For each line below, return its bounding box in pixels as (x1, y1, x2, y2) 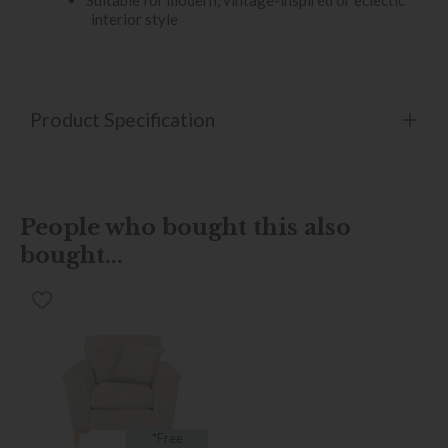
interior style (91, 9, 178, 28)
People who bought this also (20, 212, 351, 241)
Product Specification (30, 107, 215, 131)
